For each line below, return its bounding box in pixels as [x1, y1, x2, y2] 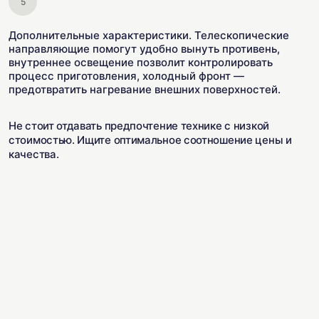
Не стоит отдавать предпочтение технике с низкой [9, 119, 269, 132]
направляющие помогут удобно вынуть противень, [9, 42, 280, 56]
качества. [9, 147, 59, 161]
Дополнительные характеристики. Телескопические [9, 28, 289, 42]
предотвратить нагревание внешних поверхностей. [9, 83, 281, 96]
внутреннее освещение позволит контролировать [9, 56, 273, 69]
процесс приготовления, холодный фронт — [9, 69, 244, 83]
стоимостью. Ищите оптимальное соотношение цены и [9, 133, 292, 147]
